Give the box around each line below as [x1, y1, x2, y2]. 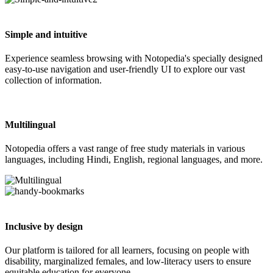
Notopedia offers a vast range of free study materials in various [5, 143, 245, 154]
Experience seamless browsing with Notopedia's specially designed [5, 52, 263, 63]
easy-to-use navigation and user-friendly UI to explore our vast [5, 63, 245, 74]
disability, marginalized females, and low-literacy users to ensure [5, 256, 251, 266]
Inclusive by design [5, 221, 83, 232]
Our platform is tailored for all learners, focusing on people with [5, 245, 249, 255]
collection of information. [5, 74, 102, 85]
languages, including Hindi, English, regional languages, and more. [5, 154, 263, 165]
